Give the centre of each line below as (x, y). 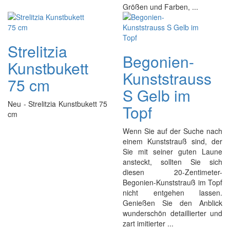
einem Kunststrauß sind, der (172, 141)
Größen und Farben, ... (160, 7)
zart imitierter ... (148, 223)
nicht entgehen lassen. (172, 193)
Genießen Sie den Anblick (172, 203)
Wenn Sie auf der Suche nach (172, 131)
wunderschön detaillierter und (172, 213)
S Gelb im (157, 95)
